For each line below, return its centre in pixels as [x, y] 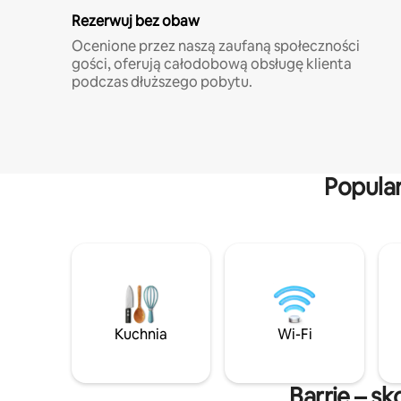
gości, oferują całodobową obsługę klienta [212, 64]
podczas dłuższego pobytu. [162, 81]
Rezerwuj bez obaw [136, 21]
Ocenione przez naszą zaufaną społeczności [216, 46]
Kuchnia [141, 334]
